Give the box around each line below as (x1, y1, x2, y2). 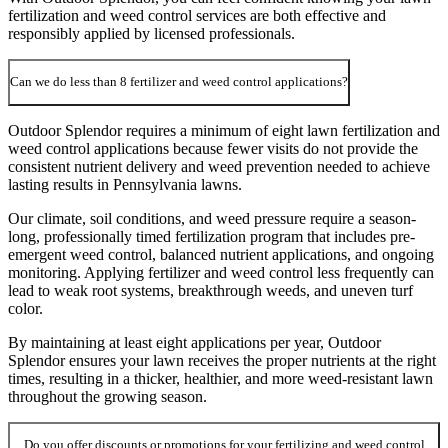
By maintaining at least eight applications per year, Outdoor (8, 333, 381, 351)
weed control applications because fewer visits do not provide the (8, 139, 418, 157)
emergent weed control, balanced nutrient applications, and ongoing (8, 245, 434, 263)
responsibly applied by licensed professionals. (8, 24, 295, 42)
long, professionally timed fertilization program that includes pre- (8, 227, 415, 245)
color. (8, 299, 43, 317)
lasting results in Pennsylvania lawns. (8, 175, 242, 193)
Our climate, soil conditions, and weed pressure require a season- (8, 209, 416, 227)
